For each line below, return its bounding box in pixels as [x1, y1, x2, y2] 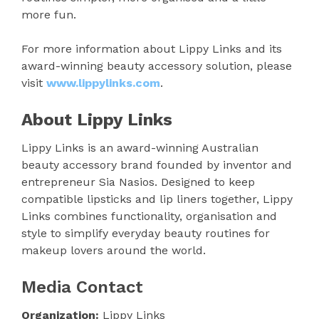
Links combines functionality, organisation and [21, 209, 277, 224]
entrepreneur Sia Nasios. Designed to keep [21, 175, 255, 189]
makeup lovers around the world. [21, 244, 206, 258]
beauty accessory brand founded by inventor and [21, 158, 292, 172]
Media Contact [21, 277, 143, 298]
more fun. [21, 8, 76, 22]
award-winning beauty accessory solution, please [21, 59, 292, 73]
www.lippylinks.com [46, 76, 160, 90]
